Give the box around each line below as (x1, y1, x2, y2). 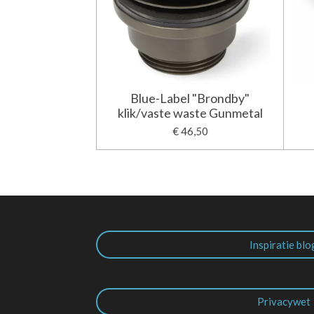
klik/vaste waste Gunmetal (117, 105, 263, 121)
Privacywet (257, 295, 310, 308)
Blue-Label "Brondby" (130, 90, 250, 107)
